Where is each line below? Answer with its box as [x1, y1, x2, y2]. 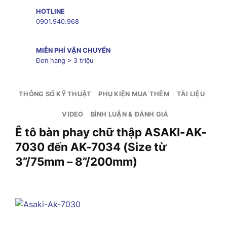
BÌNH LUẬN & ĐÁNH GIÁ [90, 110, 169, 118]
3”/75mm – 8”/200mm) [15, 154, 137, 168]
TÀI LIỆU [176, 90, 205, 98]
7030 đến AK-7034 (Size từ [15, 139, 167, 154]
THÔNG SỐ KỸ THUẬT [19, 90, 92, 98]
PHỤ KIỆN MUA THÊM [98, 90, 170, 98]
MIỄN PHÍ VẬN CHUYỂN [35, 46, 110, 54]
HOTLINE [35, 8, 65, 16]
